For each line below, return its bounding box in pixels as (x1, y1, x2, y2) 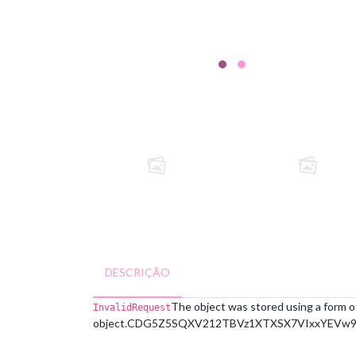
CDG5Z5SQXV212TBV (127, 316, 244, 330)
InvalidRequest (93, 302, 171, 313)
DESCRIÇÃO (105, 265, 170, 279)
